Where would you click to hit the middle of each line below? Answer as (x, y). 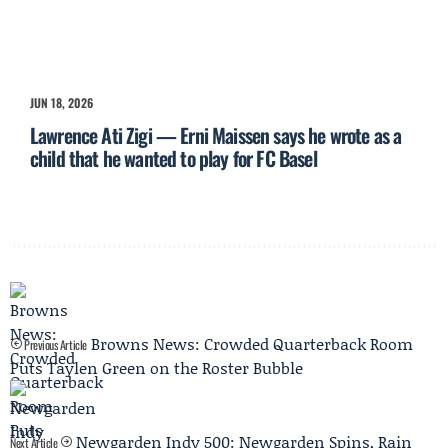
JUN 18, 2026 (61, 103)
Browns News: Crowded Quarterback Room (251, 344)
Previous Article (54, 345)
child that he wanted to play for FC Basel (173, 158)
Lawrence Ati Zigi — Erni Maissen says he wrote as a (216, 135)
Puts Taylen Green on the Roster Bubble (156, 368)
